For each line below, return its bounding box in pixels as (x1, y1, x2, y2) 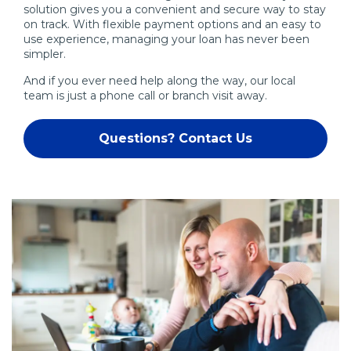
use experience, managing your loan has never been (24, 31, 309, 46)
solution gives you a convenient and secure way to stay (24, 2, 326, 16)
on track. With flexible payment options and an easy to (24, 16, 321, 31)
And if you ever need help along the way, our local (24, 73, 295, 88)
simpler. (24, 46, 66, 61)
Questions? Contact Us (99, 130, 252, 146)
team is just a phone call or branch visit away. (24, 88, 267, 103)
